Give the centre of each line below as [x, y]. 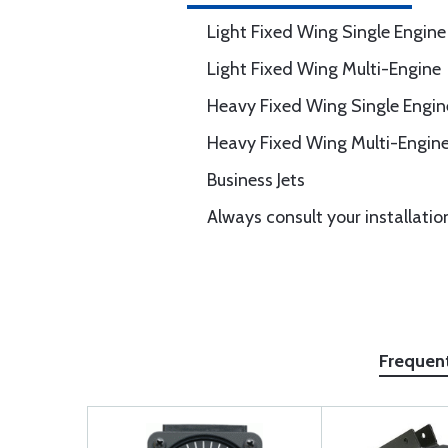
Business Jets [256, 180]
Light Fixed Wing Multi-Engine [324, 69]
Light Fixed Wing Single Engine [326, 32]
